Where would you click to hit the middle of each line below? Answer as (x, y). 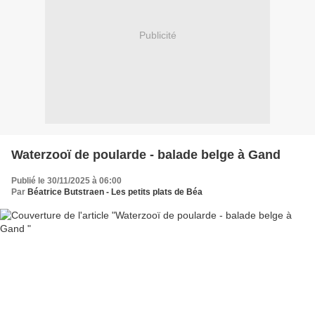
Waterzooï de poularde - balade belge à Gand (146, 154)
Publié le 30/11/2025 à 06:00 (66, 180)
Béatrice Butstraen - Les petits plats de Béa (115, 192)
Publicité (157, 36)
